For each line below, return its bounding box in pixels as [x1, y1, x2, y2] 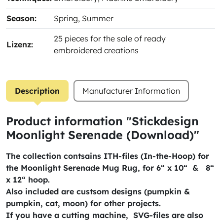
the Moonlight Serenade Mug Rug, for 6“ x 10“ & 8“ [6, 163, 214, 173]
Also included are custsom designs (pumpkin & [6, 186, 190, 196]
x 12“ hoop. [6, 175, 50, 184]
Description [15, 86, 60, 96]
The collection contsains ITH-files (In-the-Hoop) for [6, 151, 209, 161]
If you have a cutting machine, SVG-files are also [6, 210, 203, 220]
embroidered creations [54, 45, 139, 55]
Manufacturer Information [82, 86, 180, 96]
